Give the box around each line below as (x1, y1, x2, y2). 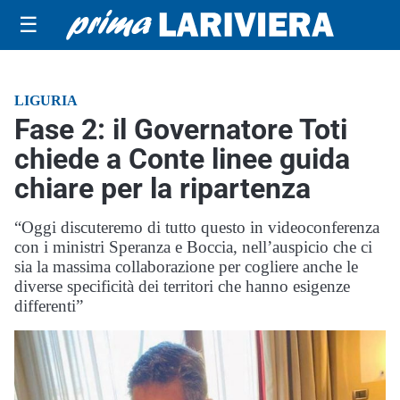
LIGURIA (14, 93, 78, 108)
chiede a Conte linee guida (14, 142, 350, 176)
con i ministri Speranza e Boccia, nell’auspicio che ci (14, 237, 372, 256)
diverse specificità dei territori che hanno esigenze (14, 277, 350, 296)
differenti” (14, 296, 83, 315)
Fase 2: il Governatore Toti (14, 112, 347, 146)
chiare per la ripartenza (14, 171, 311, 205)
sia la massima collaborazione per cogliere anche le (14, 257, 358, 276)
